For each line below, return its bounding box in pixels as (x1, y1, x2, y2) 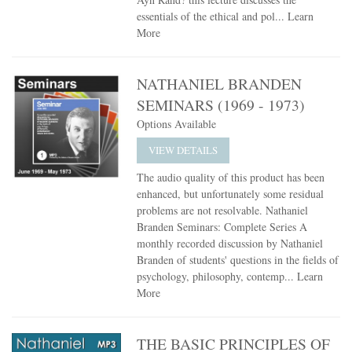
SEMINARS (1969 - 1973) (137, 94, 306, 116)
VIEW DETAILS (148, 143, 218, 158)
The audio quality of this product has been (137, 170, 325, 185)
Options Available (137, 116, 217, 132)
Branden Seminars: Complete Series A (137, 219, 308, 235)
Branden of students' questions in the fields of (137, 252, 339, 268)
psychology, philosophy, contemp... (137, 269, 298, 284)
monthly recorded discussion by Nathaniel (137, 236, 324, 251)
